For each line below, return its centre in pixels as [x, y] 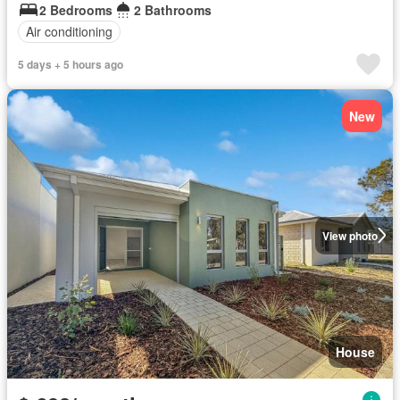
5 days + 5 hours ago [71, 64]
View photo [350, 235]
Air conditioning [69, 32]
